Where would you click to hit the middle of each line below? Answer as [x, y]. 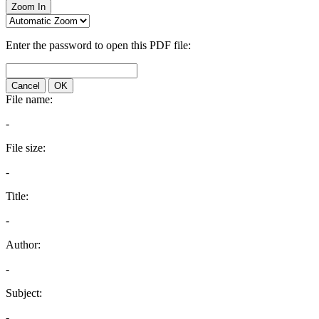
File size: [26, 148]
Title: [17, 196]
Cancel [26, 86]
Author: [23, 245]
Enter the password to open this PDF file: [98, 45]
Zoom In [28, 7]
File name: [29, 99]
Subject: [24, 293]
